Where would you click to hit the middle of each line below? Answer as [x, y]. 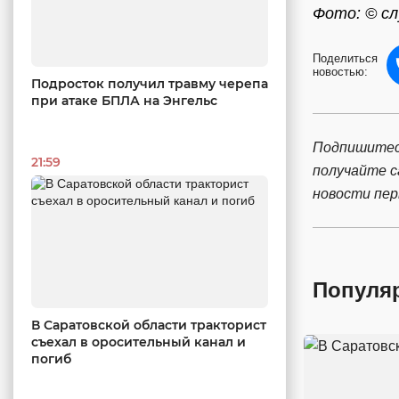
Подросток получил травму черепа [150, 83]
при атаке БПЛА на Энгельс [124, 100]
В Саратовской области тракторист [149, 326]
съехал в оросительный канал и [138, 342]
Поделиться [345, 58]
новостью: [340, 72]
